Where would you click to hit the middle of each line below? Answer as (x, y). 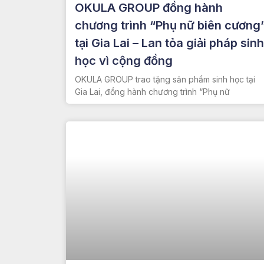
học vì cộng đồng (124, 61)
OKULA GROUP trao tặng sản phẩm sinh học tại (165, 80)
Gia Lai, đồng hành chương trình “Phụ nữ (152, 92)
